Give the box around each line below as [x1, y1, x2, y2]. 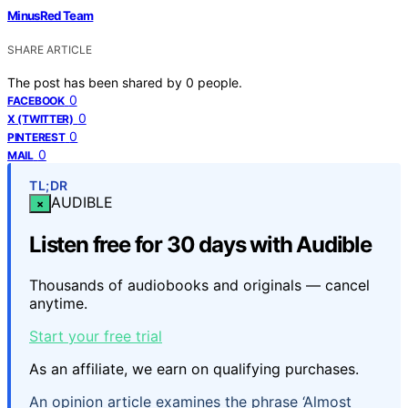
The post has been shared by [7, 74, 186, 90]
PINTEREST [7, 129, 66, 144]
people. [198, 74, 242, 90]
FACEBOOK [7, 93, 65, 107]
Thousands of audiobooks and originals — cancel [29, 275, 370, 294]
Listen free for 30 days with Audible [29, 230, 372, 258]
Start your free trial [29, 326, 162, 345]
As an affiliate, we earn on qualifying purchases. [29, 359, 359, 378]
